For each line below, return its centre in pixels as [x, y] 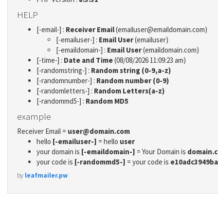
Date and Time [88, 60]
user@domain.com [99, 131]
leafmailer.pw [46, 175]
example [34, 116]
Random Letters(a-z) [129, 91]
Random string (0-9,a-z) [131, 71]
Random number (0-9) [133, 81]
